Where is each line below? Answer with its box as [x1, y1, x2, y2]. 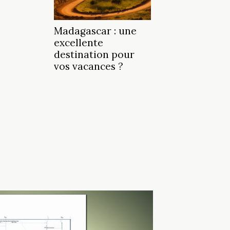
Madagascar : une [54, 25, 137, 37]
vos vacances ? [54, 60, 123, 73]
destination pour [54, 48, 135, 61]
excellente [54, 36, 103, 49]
